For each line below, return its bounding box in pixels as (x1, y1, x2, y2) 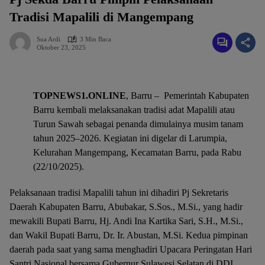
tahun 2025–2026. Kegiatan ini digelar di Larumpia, (33, 133, 227, 143)
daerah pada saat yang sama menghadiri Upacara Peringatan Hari (9, 244, 252, 254)
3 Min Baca (80, 35, 111, 43)
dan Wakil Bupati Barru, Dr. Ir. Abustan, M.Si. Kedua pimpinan (9, 230, 248, 240)
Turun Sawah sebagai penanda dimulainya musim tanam (33, 119, 243, 129)
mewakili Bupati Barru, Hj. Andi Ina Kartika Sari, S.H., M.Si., (9, 216, 243, 226)
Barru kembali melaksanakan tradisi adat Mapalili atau (33, 105, 235, 115)
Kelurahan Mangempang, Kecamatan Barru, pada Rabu (33, 147, 241, 157)
